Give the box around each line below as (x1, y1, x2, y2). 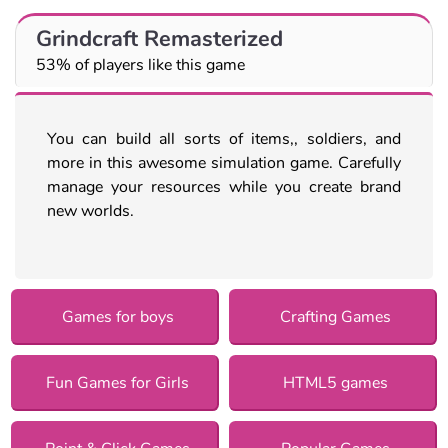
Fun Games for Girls (46, 371, 190, 394)
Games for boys (61, 305, 174, 328)
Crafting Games (280, 305, 392, 328)
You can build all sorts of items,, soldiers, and (47, 127, 401, 150)
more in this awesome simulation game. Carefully (47, 151, 401, 174)
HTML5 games (283, 371, 389, 394)
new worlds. (47, 199, 134, 222)
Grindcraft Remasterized (36, 23, 283, 54)
